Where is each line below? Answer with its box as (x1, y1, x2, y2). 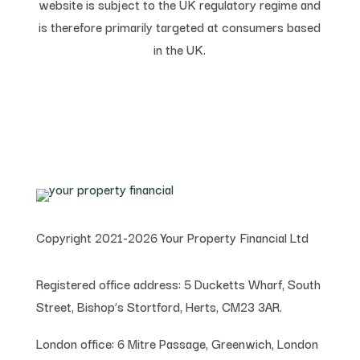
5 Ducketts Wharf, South (180, 274, 321, 294)
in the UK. (153, 39, 207, 59)
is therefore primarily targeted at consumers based (39, 17, 321, 37)
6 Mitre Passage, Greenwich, (117, 333, 274, 354)
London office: (35, 333, 114, 354)
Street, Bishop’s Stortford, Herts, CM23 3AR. (35, 297, 282, 317)
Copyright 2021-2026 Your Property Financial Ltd (35, 227, 309, 247)
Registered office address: (35, 274, 181, 294)
